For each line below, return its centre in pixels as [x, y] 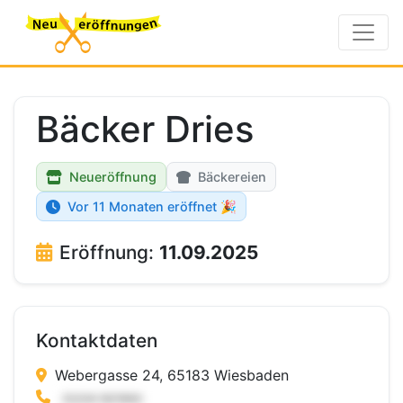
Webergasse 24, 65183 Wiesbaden [170, 375]
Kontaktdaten [97, 340]
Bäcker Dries [145, 129]
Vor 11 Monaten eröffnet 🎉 [152, 206]
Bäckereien [232, 177]
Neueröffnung [113, 177]
